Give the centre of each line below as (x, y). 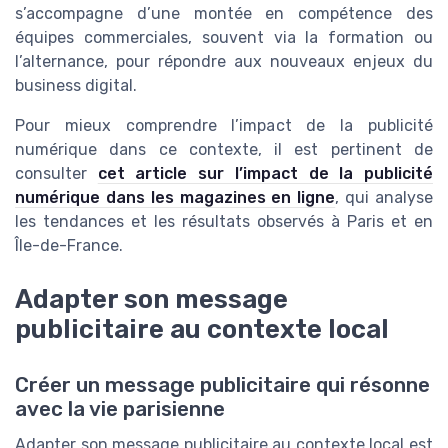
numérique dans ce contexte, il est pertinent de (224, 149)
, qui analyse (384, 197)
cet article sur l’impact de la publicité (265, 173)
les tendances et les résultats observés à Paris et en (224, 221)
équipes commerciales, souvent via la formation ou (224, 37)
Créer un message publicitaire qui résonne (222, 384)
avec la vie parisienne (120, 408)
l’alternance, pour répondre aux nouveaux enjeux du (224, 61)
